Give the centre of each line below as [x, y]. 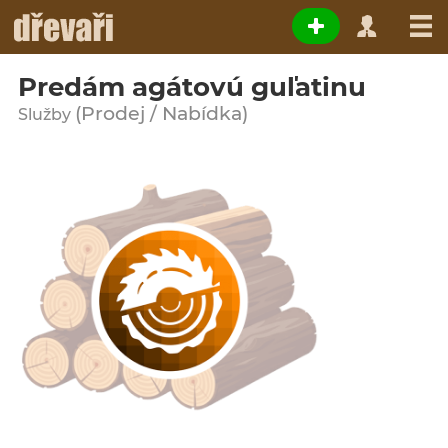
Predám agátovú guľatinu [192, 87]
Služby [46, 114]
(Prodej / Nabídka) [161, 113]
